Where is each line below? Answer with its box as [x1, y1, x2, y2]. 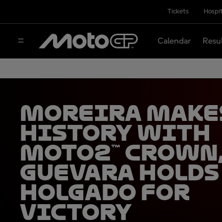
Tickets [167, 8, 189, 15]
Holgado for [20, 179, 190, 205]
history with [20, 120, 211, 146]
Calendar [157, 36, 191, 46]
